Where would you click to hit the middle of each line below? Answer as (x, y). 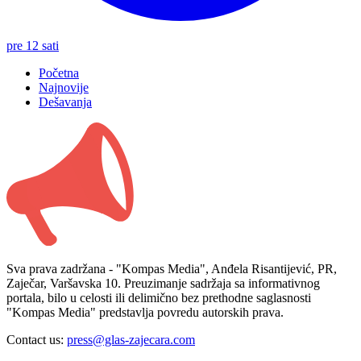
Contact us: (37, 340)
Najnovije (64, 87)
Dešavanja (65, 102)
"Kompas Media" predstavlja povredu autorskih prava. (145, 313)
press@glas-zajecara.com (131, 340)
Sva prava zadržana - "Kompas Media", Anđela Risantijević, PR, (172, 269)
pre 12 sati (33, 45)
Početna (59, 73)
